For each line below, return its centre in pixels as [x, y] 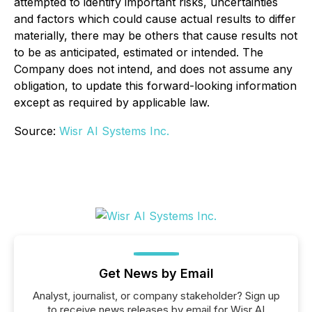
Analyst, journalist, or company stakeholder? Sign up [156, 296]
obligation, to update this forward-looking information [155, 86]
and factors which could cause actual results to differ [155, 19]
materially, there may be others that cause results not [156, 36]
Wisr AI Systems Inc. [114, 131]
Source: [37, 131]
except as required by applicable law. [112, 102]
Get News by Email [156, 273]
